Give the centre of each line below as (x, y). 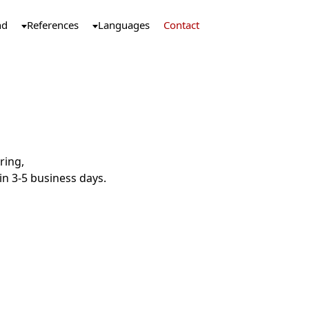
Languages (124, 25)
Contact (181, 25)
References (53, 25)
